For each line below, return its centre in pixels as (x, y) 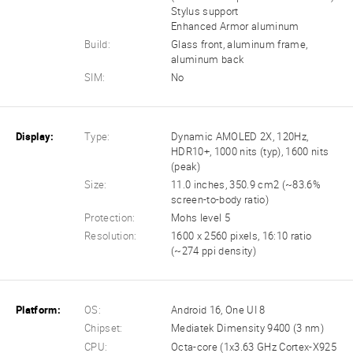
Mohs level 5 (201, 218)
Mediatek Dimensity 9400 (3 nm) (247, 329)
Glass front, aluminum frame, (240, 44)
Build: (98, 44)
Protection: (110, 218)
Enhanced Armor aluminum (235, 26)
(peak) (186, 166)
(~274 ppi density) (214, 251)
